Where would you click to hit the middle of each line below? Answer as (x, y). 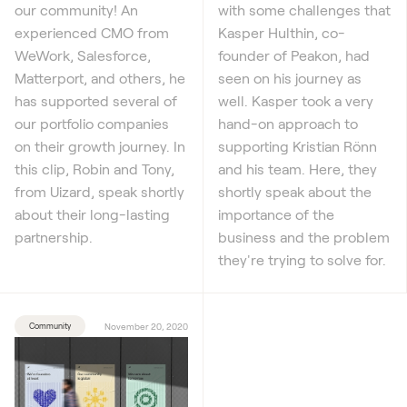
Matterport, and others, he (100, 77)
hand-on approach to (288, 124)
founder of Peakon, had (294, 55)
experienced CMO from (92, 32)
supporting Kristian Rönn (298, 146)
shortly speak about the (295, 192)
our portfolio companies (92, 123)
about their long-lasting (92, 213)
